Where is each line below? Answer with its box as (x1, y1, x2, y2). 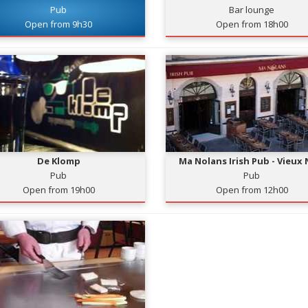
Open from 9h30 (25, 18, 93, 30)
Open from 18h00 (215, 18, 288, 30)
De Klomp (36, 155, 80, 167)
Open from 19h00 (22, 184, 95, 196)
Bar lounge (229, 3, 275, 16)
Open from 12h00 (215, 184, 288, 196)
